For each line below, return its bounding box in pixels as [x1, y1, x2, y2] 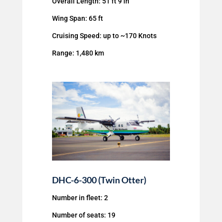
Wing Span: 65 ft [52, 14, 103, 23]
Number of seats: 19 [52, 211, 115, 220]
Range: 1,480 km [52, 49, 104, 57]
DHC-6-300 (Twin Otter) [52, 174, 146, 186]
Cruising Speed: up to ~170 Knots [52, 32, 157, 40]
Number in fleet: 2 [52, 194, 108, 202]
